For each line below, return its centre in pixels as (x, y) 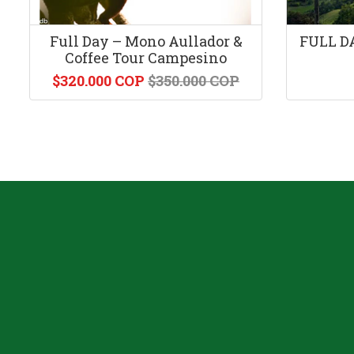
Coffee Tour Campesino (146, 58)
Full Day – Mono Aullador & (146, 41)
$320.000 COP (98, 81)
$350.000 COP (194, 81)
